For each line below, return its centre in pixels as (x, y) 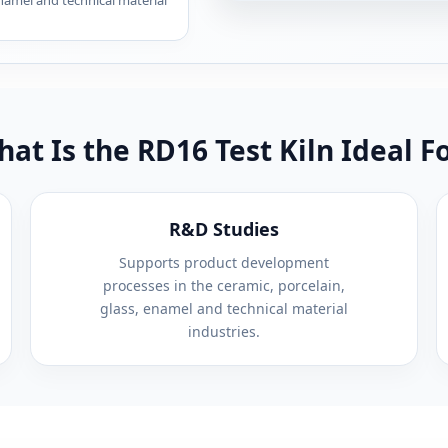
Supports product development (224, 263)
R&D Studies (224, 229)
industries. (224, 332)
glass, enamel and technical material (224, 309)
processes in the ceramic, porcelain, (224, 286)
